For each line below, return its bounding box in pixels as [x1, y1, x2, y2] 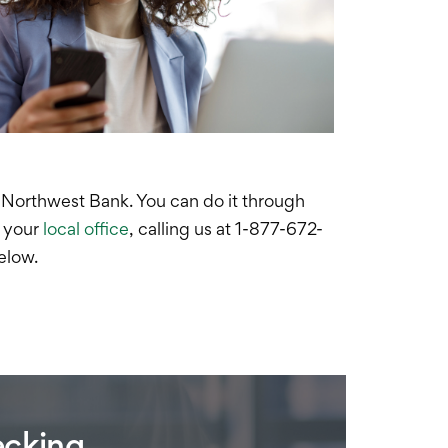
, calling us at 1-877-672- [129, 218, 323, 239]
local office [43, 218, 129, 239]
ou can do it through [146, 190, 305, 211]
